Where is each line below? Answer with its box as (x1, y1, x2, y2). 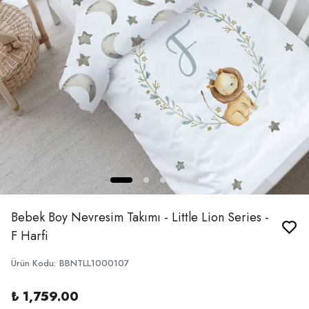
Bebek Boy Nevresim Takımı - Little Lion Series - (11, 208, 269, 226)
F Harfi (11, 227, 48, 245)
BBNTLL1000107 (59, 257, 129, 270)
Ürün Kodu (11, 257, 54, 270)
